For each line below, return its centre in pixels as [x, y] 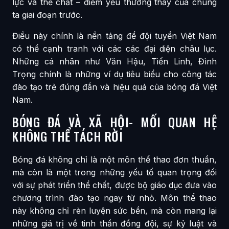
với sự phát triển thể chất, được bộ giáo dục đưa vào [114, 185]
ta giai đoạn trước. [47, 15]
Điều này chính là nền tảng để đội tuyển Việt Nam [114, 36]
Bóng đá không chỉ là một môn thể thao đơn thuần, [114, 159]
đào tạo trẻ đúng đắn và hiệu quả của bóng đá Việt [114, 87]
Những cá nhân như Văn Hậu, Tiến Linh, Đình [114, 61]
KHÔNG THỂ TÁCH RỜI [67, 136]
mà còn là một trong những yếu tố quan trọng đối [114, 172]
